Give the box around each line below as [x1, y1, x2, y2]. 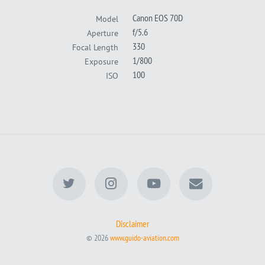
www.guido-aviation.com [109, 231, 179, 243]
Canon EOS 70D [132, 12, 183, 24]
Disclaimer [116, 217, 149, 230]
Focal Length [72, 41, 119, 53]
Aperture [87, 27, 119, 38]
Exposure [85, 55, 119, 67]
